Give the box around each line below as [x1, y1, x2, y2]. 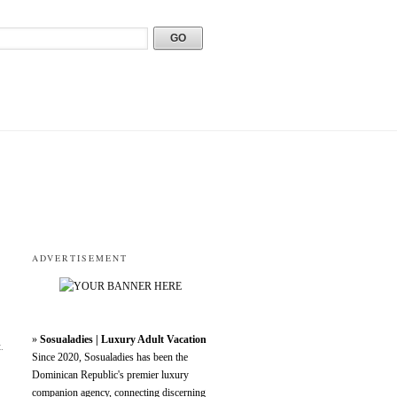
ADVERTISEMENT [32, 252, 128, 264]
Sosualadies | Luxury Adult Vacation [40, 333, 206, 346]
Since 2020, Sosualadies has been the [32, 351, 188, 363]
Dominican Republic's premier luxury [32, 369, 189, 381]
